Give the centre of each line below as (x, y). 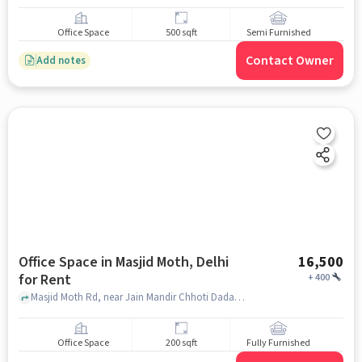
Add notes (61, 60)
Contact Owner (290, 61)
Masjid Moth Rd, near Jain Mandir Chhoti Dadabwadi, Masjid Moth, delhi (239, 297)
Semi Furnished (278, 33)
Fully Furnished (279, 343)
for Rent (44, 280)
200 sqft (181, 343)
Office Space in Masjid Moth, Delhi (123, 262)
